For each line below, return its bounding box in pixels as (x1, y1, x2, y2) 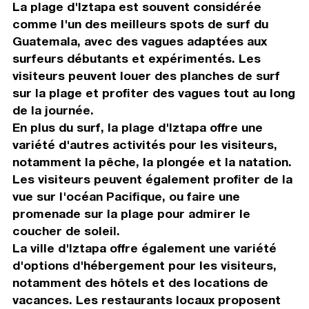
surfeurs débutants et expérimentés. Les (12, 51, 261, 66)
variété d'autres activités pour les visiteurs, (12, 137, 277, 152)
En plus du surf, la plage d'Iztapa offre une (12, 120, 263, 135)
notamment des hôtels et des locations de (12, 275, 268, 290)
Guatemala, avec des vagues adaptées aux (12, 34, 267, 49)
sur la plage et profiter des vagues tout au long (12, 86, 295, 101)
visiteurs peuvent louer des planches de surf (12, 68, 280, 83)
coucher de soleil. (12, 223, 120, 239)
